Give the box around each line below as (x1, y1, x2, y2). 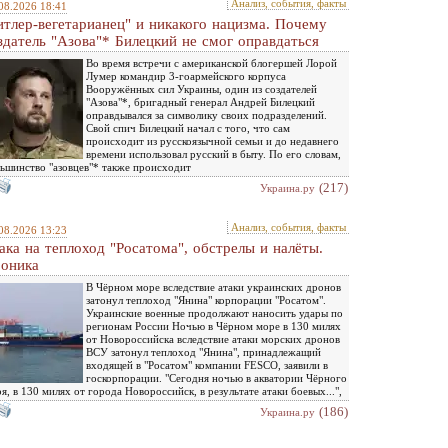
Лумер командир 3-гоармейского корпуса (86, 70, 286, 82)
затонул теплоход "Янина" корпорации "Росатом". (86, 294, 326, 306)
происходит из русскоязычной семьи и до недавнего (86, 135, 339, 147)
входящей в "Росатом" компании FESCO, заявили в (86, 359, 328, 371)
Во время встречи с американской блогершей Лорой (86, 57, 337, 69)
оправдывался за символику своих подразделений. (86, 109, 327, 121)
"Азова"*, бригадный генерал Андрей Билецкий (86, 96, 315, 108)
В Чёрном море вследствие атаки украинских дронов (86, 281, 341, 293)
